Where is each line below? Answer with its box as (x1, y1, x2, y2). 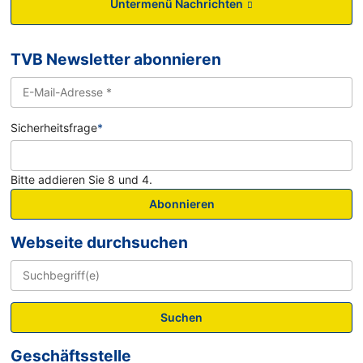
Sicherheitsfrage (11, 121, 98, 135)
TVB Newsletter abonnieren (11, 49, 222, 70)
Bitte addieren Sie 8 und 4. (11, 172, 153, 186)
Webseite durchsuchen (11, 232, 189, 252)
